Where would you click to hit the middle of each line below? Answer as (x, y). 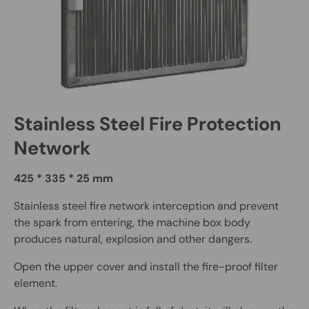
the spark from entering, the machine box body (132, 222)
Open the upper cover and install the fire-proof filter (146, 266)
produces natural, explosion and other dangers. (133, 239)
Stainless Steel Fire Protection (148, 124)
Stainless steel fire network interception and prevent (146, 206)
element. (36, 283)
